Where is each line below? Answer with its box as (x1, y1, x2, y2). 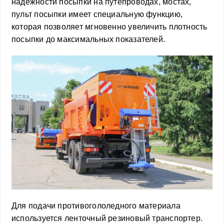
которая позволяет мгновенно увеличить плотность (11, 22, 207, 31)
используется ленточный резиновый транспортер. (11, 213, 203, 222)
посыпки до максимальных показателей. (11, 35, 165, 44)
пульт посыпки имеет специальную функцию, (11, 10, 183, 19)
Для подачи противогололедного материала (11, 201, 180, 210)
